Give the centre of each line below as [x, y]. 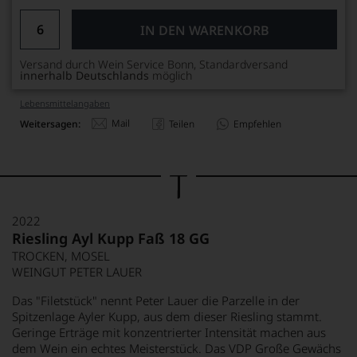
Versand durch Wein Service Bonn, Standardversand [154, 64]
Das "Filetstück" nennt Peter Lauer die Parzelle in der [156, 300]
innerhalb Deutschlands [84, 75]
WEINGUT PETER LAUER [77, 272]
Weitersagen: [50, 124]
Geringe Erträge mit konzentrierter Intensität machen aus [169, 332]
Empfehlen [257, 124]
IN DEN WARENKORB [204, 30]
